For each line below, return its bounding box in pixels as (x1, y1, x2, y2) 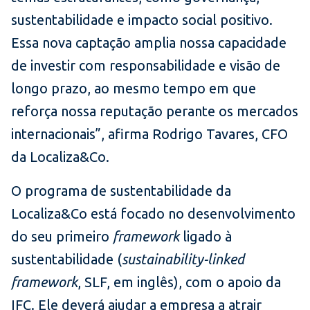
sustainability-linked (122, 251, 244, 268)
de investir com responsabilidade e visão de (11, 57, 280, 74)
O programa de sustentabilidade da (11, 183, 231, 199)
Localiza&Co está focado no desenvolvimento (11, 206, 295, 222)
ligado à (179, 228, 232, 245)
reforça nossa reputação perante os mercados (11, 103, 298, 120)
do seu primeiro (11, 228, 113, 245)
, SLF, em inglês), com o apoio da (77, 274, 281, 291)
